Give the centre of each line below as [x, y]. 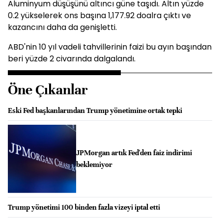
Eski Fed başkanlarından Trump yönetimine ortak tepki [95, 110]
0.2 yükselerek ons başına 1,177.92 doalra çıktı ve [99, 15]
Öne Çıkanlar [48, 90]
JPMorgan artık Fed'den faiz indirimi [134, 153]
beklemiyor [94, 165]
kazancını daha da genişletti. [62, 27]
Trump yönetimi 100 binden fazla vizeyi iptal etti [84, 207]
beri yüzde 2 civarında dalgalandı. [72, 59]
